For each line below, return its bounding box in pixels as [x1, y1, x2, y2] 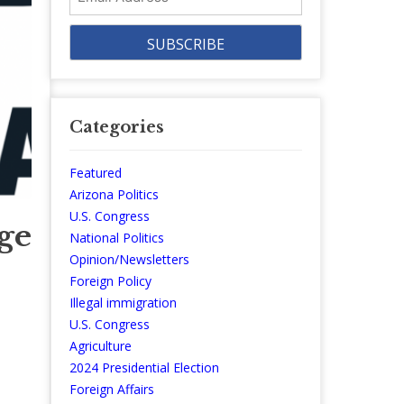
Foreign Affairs [69, 381, 154, 399]
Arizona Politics [69, 186, 159, 204]
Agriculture [69, 337, 132, 355]
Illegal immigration [69, 294, 177, 312]
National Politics [69, 229, 164, 247]
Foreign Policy [69, 272, 151, 290]
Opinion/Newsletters [69, 251, 189, 269]
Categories [69, 117, 164, 138]
